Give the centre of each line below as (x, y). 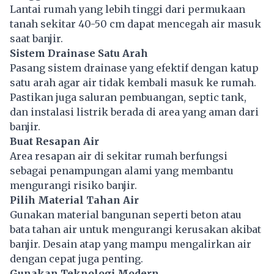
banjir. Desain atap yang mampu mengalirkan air (131, 244)
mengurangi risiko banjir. (73, 186)
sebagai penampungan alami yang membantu (122, 171)
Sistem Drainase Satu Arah (79, 54)
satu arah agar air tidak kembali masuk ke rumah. (133, 83)
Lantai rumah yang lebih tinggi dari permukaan (128, 9)
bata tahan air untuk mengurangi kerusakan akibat (135, 230)
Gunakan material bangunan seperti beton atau (126, 215)
